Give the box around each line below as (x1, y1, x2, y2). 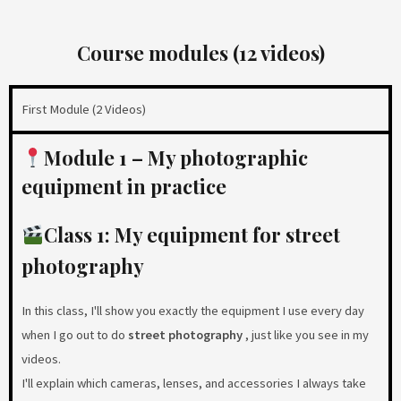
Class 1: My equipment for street (43, 221, 340, 248)
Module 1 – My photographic (43, 144, 308, 171)
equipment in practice (21, 173, 226, 200)
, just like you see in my (243, 327, 369, 344)
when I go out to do (21, 327, 128, 344)
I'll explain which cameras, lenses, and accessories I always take (21, 375, 366, 392)
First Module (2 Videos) (21, 101, 146, 118)
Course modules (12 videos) (76, 39, 325, 66)
